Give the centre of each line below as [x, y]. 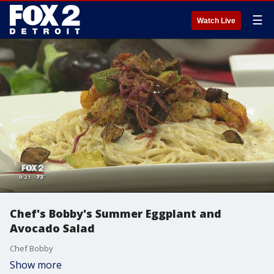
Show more [36, 265]
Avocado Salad [52, 228]
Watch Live [216, 21]
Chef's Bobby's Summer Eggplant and [116, 213]
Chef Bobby [31, 248]
